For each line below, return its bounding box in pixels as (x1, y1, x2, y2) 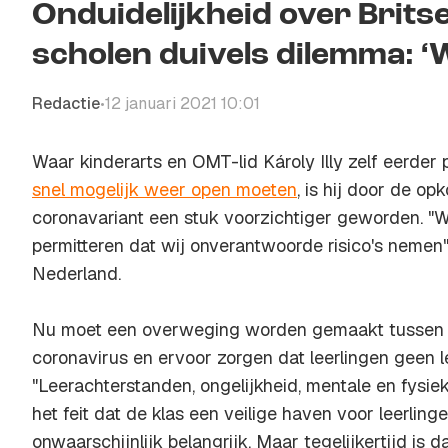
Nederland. (32, 262, 121, 285)
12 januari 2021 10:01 (105, 93, 260, 114)
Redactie (32, 93, 100, 114)
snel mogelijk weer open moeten (32, 178, 297, 201)
